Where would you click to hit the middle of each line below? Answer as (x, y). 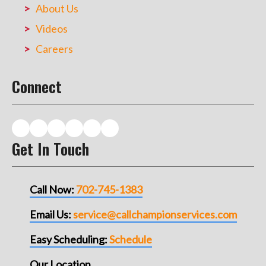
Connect (37, 87)
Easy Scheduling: (69, 240)
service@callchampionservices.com (155, 215)
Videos (52, 29)
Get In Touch (50, 149)
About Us (57, 9)
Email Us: (51, 215)
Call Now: (52, 190)
